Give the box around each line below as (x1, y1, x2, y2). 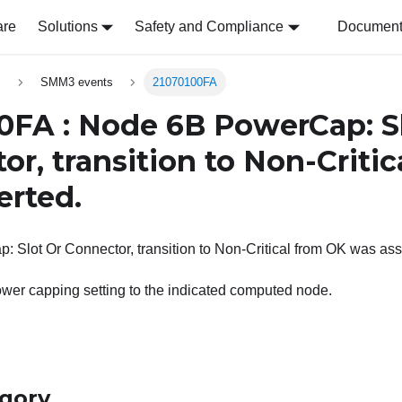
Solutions (37, 19, 98, 34)
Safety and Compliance (135, 19, 284, 34)
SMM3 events (39, 75, 113, 90)
